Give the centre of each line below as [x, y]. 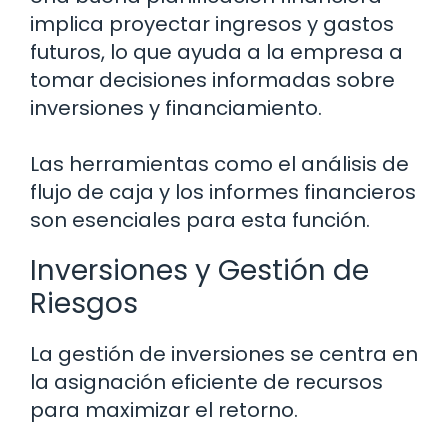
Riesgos [84, 304]
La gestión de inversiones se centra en [224, 354]
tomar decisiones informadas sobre [212, 80]
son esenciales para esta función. [200, 220]
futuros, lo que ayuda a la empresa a [216, 52]
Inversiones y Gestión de [199, 271]
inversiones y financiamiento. [176, 108]
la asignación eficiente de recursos [206, 382]
